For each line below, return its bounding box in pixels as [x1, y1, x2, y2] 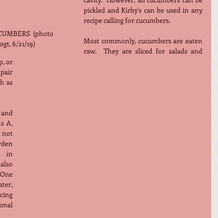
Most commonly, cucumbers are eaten [84, 36, 202, 46]
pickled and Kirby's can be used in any [84, 5, 202, 15]
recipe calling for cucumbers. [84, 16, 170, 25]
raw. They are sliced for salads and [84, 46, 202, 56]
